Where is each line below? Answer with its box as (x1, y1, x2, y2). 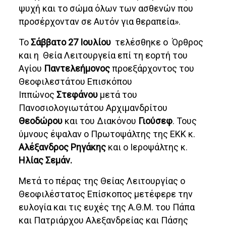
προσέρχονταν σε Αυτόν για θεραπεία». (19, 16, 181, 27)
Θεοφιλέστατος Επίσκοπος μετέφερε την (19, 189, 193, 200)
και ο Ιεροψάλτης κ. (106, 142, 188, 153)
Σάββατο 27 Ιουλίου (31, 37, 114, 48)
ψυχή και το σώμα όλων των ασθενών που (19, 3, 194, 14)
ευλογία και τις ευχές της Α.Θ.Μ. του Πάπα (19, 202, 195, 213)
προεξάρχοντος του (110, 63, 195, 74)
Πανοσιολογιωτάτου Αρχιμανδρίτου (19, 102, 168, 114)
